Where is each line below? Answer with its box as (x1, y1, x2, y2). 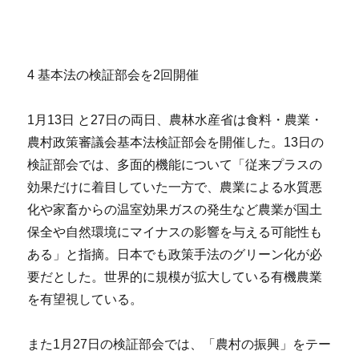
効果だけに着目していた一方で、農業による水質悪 (27, 180, 323, 195)
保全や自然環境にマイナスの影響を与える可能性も (27, 225, 323, 240)
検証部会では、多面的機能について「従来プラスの (27, 158, 323, 172)
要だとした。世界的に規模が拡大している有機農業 (27, 270, 323, 284)
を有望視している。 (27, 292, 143, 307)
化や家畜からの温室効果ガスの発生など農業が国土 (27, 203, 323, 217)
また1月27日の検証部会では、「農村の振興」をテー (27, 337, 332, 352)
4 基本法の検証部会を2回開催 (27, 68, 200, 83)
